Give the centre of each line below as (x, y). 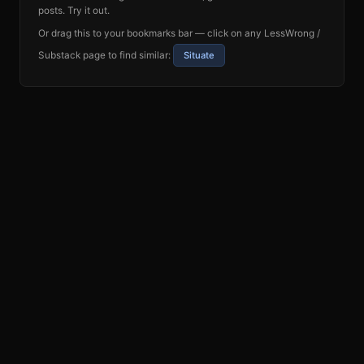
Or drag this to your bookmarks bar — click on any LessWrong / (179, 33)
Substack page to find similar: (106, 55)
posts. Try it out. (74, 11)
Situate (199, 55)
